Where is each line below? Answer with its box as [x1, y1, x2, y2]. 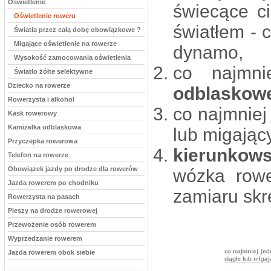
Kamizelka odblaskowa [8, 123, 81, 131]
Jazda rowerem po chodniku [8, 179, 99, 186]
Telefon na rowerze [8, 151, 68, 158]
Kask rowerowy [8, 109, 57, 117]
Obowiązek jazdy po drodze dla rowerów [8, 165, 138, 172]
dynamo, [173, 42, 243, 62]
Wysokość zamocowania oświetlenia [14, 54, 131, 61]
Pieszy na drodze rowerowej [8, 207, 97, 214]
